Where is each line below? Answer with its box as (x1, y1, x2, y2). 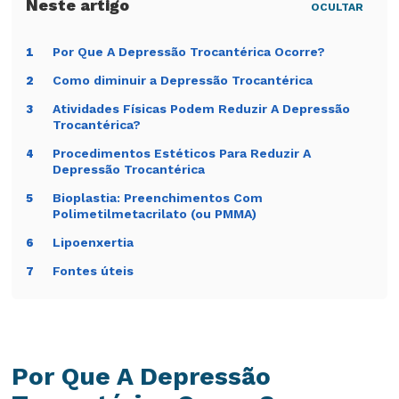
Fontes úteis (53, 264, 134, 279)
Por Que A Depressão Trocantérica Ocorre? (53, 45, 326, 60)
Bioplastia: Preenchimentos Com (53, 191, 264, 206)
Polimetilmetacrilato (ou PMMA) (53, 207, 257, 222)
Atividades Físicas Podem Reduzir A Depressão (53, 102, 351, 117)
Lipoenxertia (53, 235, 134, 250)
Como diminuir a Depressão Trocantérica (53, 73, 313, 88)
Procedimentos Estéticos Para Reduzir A (53, 146, 312, 161)
